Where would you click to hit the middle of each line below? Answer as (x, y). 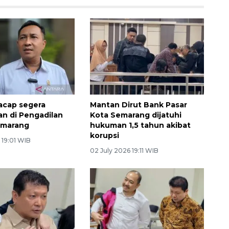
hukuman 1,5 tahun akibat (140, 125)
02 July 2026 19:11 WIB (124, 151)
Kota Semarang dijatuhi (135, 115)
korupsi (104, 136)
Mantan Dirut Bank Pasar (138, 105)
